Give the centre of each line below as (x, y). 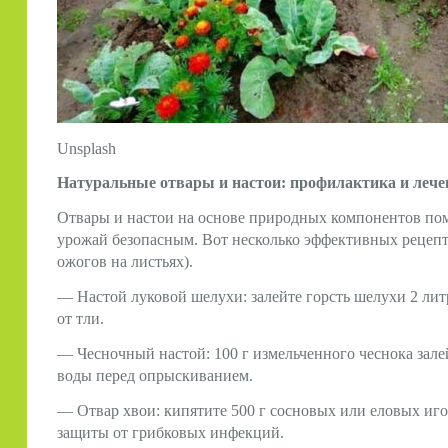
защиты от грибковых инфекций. (170, 432)
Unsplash (86, 148)
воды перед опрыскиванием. (154, 375)
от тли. (80, 318)
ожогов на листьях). (124, 262)
